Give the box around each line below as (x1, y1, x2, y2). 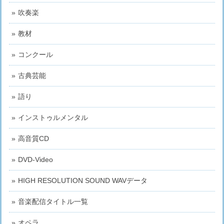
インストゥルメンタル (18, 113, 88, 122)
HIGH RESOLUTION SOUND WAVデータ (18, 176, 147, 185)
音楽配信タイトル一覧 (18, 197, 88, 206)
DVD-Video (18, 155, 53, 164)
